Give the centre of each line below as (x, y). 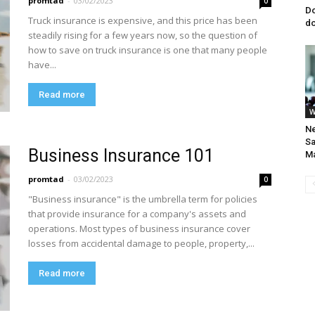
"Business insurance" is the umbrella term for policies (143, 199)
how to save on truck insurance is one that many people (148, 50)
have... (42, 65)
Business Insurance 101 (121, 156)
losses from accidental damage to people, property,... (141, 243)
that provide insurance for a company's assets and (137, 214)
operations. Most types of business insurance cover (139, 229)
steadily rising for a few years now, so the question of (143, 35)
